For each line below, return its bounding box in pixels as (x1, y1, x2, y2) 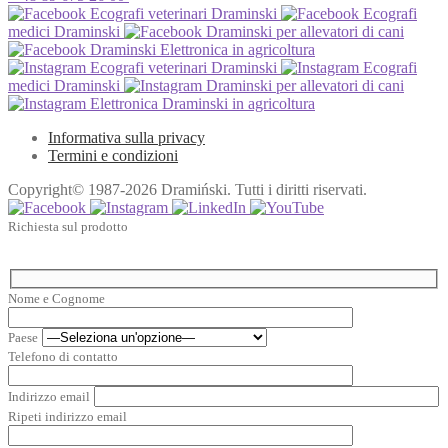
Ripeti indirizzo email (8, 408, 127, 424)
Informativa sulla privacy (48, 129, 205, 147)
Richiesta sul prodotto (8, 219, 128, 235)
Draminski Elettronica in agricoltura (86, 41, 315, 59)
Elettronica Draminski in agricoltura (86, 95, 315, 113)
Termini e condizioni (48, 147, 178, 165)
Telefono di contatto (8, 348, 118, 364)
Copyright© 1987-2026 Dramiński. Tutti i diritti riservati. (8, 181, 367, 199)
